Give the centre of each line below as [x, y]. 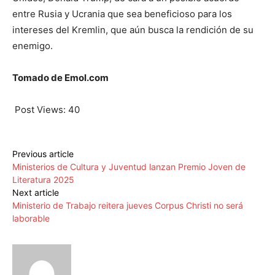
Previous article [43, 154]
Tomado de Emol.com [60, 78]
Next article [36, 193]
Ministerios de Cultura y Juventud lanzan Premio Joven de [129, 167]
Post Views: [40, 110]
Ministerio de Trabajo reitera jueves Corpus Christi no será [128, 206]
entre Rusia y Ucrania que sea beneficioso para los [122, 14]
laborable [31, 219]
